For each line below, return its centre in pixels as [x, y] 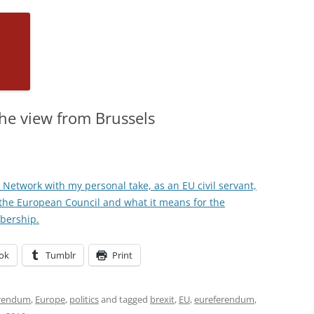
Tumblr [61, 255]
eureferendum [224, 299]
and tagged [124, 299]
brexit [162, 299]
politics [84, 299]
